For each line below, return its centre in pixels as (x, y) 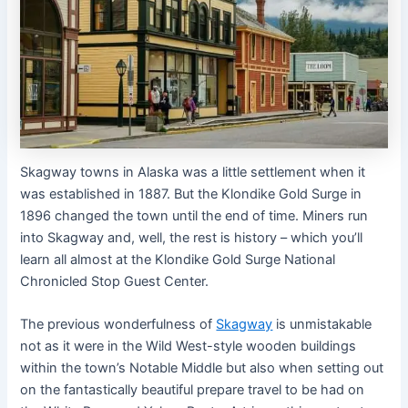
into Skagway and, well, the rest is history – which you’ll (192, 238)
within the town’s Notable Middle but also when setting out (202, 368)
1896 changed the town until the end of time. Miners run (194, 216)
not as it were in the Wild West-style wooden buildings (189, 347)
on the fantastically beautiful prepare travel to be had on (193, 390)
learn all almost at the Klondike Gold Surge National (178, 260)
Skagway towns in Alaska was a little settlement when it (193, 173)
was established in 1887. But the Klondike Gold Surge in (191, 194)
